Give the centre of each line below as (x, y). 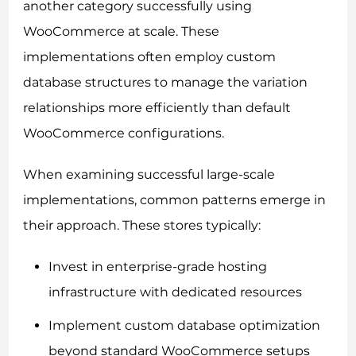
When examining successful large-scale (149, 175)
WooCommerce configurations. (124, 133)
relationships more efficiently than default (157, 108)
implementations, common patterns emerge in (175, 200)
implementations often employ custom (150, 57)
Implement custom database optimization (185, 326)
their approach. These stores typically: (142, 226)
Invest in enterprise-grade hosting (158, 267)
